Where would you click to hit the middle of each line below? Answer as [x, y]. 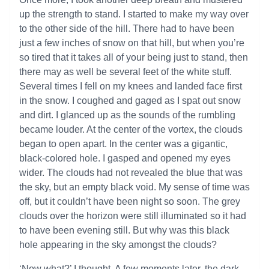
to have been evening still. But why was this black [124, 230]
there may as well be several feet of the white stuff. [125, 72]
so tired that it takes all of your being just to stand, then [134, 57]
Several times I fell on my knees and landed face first [131, 86]
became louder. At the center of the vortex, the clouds [131, 129]
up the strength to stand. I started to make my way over [134, 14]
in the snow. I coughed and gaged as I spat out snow [130, 101]
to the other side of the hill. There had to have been [127, 29]
